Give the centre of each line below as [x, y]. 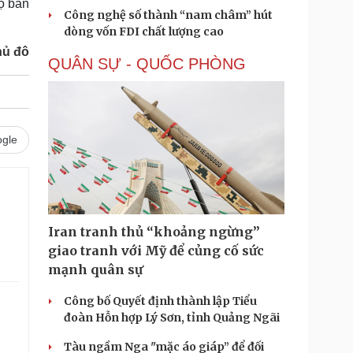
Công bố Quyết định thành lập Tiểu [160, 301]
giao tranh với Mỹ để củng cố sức [156, 251]
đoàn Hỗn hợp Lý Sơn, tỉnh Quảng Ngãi [172, 318]
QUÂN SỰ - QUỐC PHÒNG [147, 64]
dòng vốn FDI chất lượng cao [144, 32]
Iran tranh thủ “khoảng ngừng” [154, 232]
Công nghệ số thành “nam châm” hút [168, 15]
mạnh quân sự [95, 269]
